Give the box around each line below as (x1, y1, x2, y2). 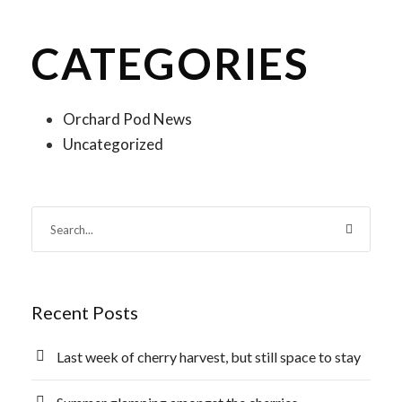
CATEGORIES (31, 38, 310, 89)
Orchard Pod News (63, 109, 192, 128)
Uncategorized (63, 135, 163, 153)
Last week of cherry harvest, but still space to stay (57, 348, 361, 365)
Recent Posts (31, 301, 138, 323)
